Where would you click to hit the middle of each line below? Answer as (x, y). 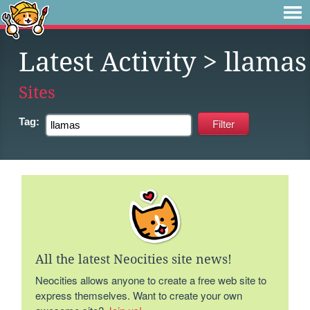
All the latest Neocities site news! (134, 259)
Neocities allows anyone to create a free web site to (151, 280)
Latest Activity (107, 62)
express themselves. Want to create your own (139, 295)
